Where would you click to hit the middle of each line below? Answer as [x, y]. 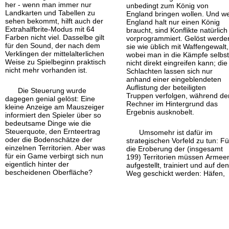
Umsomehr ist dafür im [176, 132]
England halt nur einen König [173, 22]
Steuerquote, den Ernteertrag [53, 131]
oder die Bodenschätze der [49, 139]
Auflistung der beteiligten [166, 87]
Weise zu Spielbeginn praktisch [55, 62]
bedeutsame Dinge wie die [48, 123]
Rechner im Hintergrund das [172, 104]
